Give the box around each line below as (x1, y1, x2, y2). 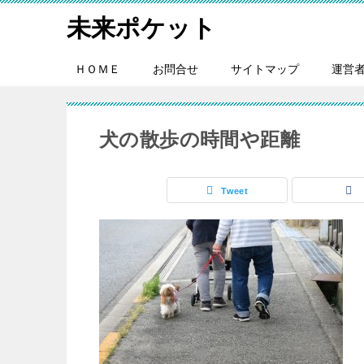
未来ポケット (67, 15, 216, 41)
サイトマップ (231, 63, 299, 76)
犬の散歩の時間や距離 (99, 128, 300, 150)
